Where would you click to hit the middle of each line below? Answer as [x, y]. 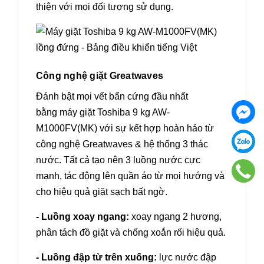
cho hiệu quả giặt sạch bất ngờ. [102, 192]
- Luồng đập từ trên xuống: [96, 257]
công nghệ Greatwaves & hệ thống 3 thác [122, 144]
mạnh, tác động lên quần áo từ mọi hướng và [130, 176]
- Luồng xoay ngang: [82, 216]
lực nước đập [187, 257]
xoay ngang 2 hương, [175, 216]
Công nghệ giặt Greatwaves [100, 75]
